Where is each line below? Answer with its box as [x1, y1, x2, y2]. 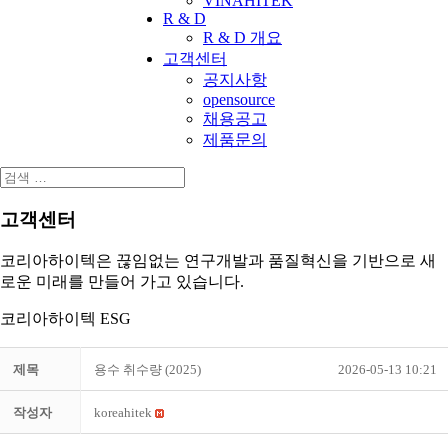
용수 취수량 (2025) [94, 362, 201, 378]
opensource [203, 91, 275, 108]
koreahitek [94, 405, 152, 421]
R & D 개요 [203, 29, 282, 46]
